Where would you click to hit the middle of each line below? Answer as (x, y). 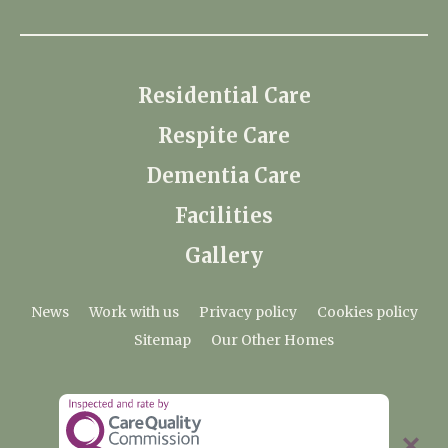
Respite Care (224, 135)
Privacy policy (247, 312)
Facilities (224, 215)
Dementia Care (224, 175)
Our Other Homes (272, 340)
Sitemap (162, 340)
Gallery (224, 255)
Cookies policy (367, 312)
